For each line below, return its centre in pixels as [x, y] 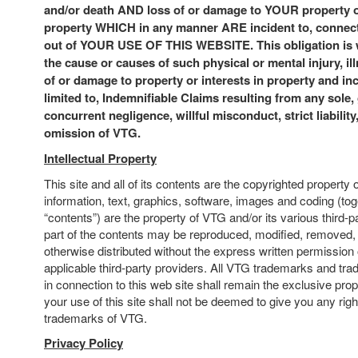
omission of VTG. [92, 133]
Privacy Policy [84, 343]
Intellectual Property [100, 158]
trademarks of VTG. [95, 318]
